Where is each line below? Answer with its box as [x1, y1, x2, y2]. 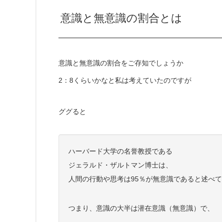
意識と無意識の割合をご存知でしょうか [58, 59, 183, 67]
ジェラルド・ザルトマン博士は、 [68, 161, 172, 169]
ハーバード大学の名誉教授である [68, 147, 172, 156]
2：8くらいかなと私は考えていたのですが [58, 76, 191, 85]
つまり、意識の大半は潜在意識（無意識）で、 [68, 204, 214, 213]
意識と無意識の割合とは [60, 12, 183, 25]
